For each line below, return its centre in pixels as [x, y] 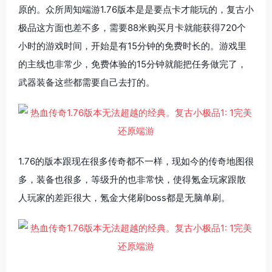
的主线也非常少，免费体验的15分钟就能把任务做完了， [132, 64]
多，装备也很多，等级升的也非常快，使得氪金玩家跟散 [132, 180]
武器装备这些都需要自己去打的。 [87, 83]
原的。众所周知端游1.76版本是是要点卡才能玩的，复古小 [136, 10]
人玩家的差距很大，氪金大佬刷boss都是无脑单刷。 [124, 198]
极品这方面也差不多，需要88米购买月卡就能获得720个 [132, 28]
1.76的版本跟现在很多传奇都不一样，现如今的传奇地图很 [136, 161]
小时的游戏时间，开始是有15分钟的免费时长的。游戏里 [132, 46]
